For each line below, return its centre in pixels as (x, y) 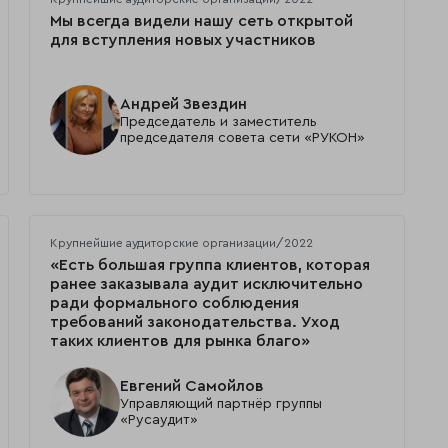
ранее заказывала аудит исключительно (206, 284)
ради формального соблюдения (174, 303)
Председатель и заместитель (218, 121)
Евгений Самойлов (191, 385)
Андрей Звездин (183, 103)
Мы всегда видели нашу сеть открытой (201, 21)
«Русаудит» (158, 419)
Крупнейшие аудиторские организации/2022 (181, 243)
